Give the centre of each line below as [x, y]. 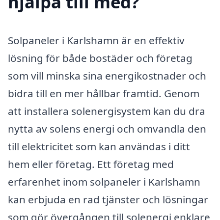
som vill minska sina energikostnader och [107, 75]
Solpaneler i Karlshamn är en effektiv [96, 40]
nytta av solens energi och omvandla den [107, 128]
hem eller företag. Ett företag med [91, 164]
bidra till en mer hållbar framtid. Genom [104, 93]
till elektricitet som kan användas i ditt [99, 146]
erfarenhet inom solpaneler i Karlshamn [104, 181]
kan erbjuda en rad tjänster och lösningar [108, 199]
